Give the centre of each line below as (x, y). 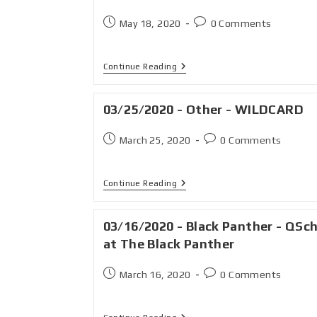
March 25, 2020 (155, 140)
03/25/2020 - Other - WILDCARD (203, 109)
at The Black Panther (169, 244)
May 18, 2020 (150, 23)
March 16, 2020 (155, 275)
